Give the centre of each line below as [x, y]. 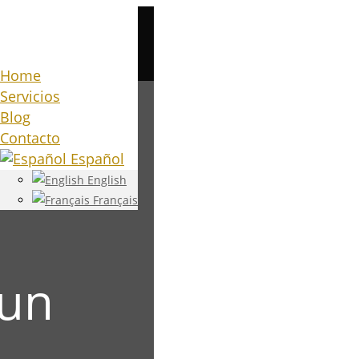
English [105, 180]
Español [95, 159]
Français [114, 200]
